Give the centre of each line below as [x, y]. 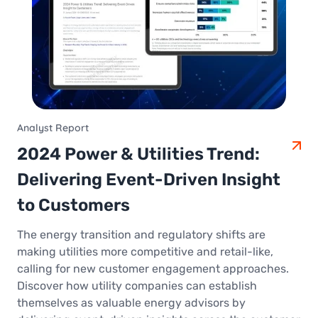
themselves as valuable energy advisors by [131, 303]
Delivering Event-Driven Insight [149, 180]
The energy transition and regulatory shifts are [141, 235]
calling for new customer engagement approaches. [153, 269]
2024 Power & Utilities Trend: [138, 154]
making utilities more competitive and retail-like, [145, 252]
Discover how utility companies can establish [137, 286]
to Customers [73, 205]
